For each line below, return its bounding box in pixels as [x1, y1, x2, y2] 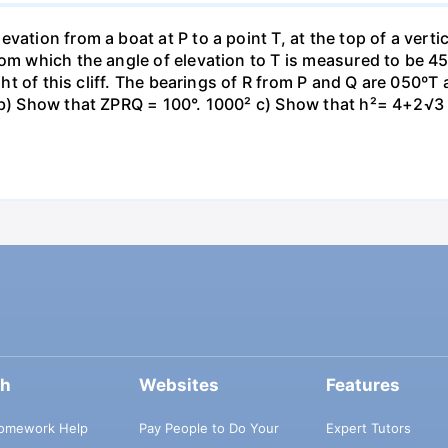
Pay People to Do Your [138, 419, 279, 436]
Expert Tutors [325, 419, 411, 436]
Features [325, 375, 400, 396]
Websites [138, 375, 219, 396]
